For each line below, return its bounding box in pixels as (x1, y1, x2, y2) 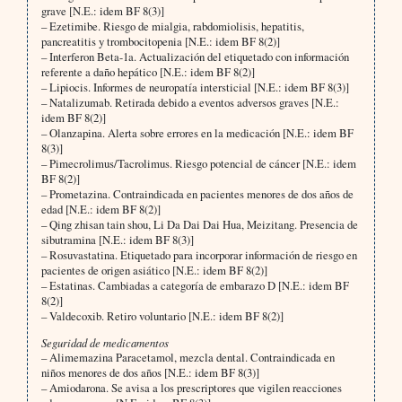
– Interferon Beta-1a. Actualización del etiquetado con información (40, 48, 349, 66)
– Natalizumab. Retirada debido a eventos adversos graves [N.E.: (40, 94, 339, 111)
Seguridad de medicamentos (40, 335, 169, 351)
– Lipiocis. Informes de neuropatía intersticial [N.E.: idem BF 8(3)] (40, 79, 349, 96)
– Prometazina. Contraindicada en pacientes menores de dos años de (40, 186, 354, 203)
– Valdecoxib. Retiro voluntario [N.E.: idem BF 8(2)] (40, 308, 284, 325)
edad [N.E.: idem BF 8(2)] (40, 201, 161, 218)
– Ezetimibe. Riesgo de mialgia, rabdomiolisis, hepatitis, (40, 18, 304, 35)
